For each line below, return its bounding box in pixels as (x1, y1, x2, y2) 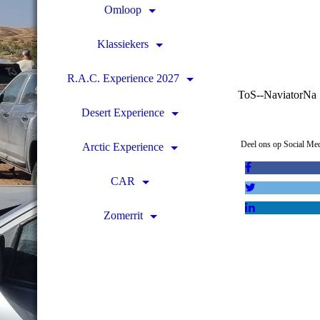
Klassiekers (97, 38, 149, 50)
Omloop (104, 4, 141, 16)
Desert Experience (81, 106, 164, 119)
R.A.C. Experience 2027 (66, 72, 179, 84)
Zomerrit (103, 209, 143, 221)
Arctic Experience (82, 141, 164, 153)
